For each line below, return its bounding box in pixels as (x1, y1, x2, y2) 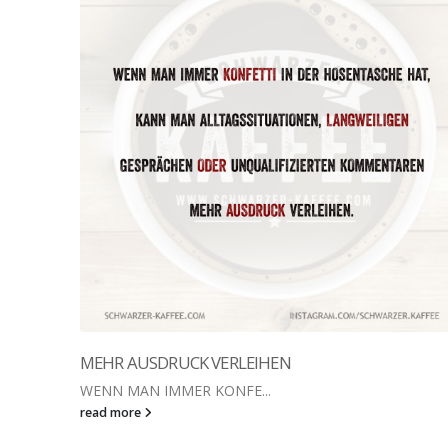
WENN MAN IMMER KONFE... (80, 381, 271, 400)
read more (80, 404, 144, 421)
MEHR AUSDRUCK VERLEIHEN (80, 351, 291, 374)
